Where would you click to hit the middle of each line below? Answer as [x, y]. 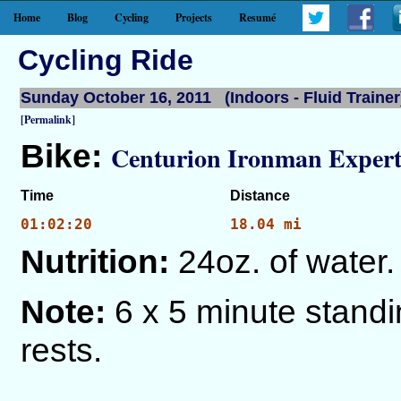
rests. [61, 350]
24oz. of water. [286, 261]
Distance [260, 196]
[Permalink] [48, 119]
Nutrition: [95, 261]
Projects [194, 17]
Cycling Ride [106, 60]
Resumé [257, 17]
